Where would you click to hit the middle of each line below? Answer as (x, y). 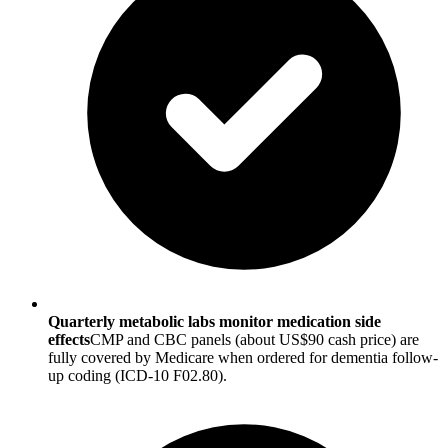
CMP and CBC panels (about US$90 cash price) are (254, 339)
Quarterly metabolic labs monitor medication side (214, 321)
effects (69, 339)
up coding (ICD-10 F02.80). (137, 375)
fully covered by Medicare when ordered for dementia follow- (243, 357)
